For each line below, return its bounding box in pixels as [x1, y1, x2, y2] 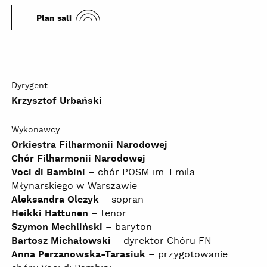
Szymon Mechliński [11, 221, 103, 234]
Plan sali [36, 13, 72, 24]
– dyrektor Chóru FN [111, 235, 212, 248]
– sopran [99, 194, 144, 207]
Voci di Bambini [11, 166, 85, 179]
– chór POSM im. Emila [85, 166, 195, 179]
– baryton [103, 221, 152, 234]
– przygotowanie [145, 249, 228, 262]
